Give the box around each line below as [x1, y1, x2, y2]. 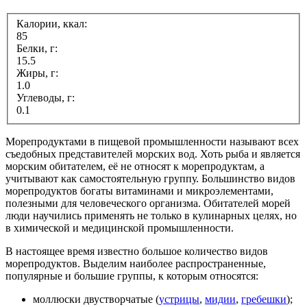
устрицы [159, 293, 199, 306]
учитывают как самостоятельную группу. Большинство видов [5, 173, 295, 185]
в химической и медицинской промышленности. [5, 222, 234, 234]
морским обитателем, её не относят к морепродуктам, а [5, 160, 265, 173]
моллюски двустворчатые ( [33, 293, 159, 306]
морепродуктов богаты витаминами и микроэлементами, [5, 185, 273, 197]
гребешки [241, 293, 286, 306]
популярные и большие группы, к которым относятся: [5, 270, 258, 282]
